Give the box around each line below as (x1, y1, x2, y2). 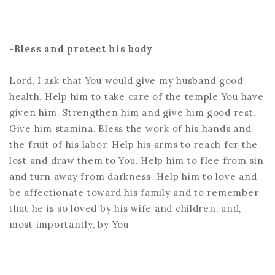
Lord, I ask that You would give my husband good (9, 74, 243, 87)
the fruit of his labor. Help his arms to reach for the (9, 138, 258, 150)
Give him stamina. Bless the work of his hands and (9, 122, 252, 134)
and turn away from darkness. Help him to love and (9, 170, 257, 182)
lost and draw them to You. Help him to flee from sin (9, 154, 264, 166)
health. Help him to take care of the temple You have (9, 90, 264, 103)
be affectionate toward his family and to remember (9, 186, 259, 198)
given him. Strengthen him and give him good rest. (9, 106, 256, 118)
